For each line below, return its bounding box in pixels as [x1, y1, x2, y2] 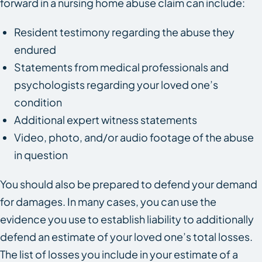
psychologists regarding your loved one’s [14, 78, 218, 91]
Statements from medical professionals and [14, 60, 229, 74]
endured [14, 43, 56, 56]
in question [14, 148, 68, 161]
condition [14, 95, 62, 109]
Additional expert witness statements [14, 113, 197, 126]
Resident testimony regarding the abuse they [14, 25, 235, 39]
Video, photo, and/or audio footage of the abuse [14, 130, 254, 144]
